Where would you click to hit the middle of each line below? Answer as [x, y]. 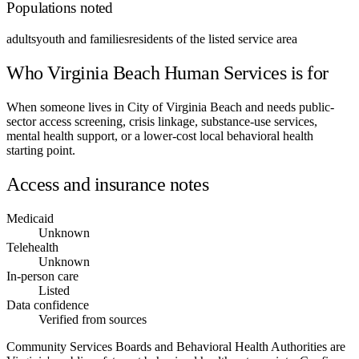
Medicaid [30, 218]
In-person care [42, 276]
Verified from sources [93, 319]
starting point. [41, 150]
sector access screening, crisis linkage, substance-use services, [162, 121]
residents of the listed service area [213, 38]
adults [21, 38]
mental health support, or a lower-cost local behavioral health [160, 135]
